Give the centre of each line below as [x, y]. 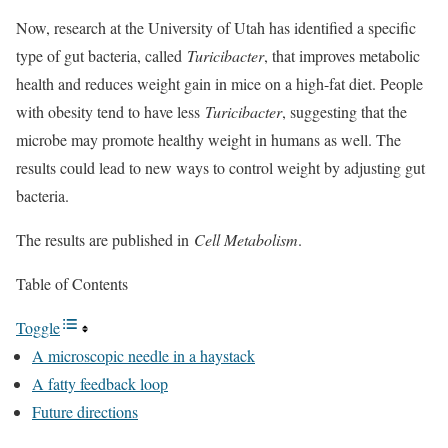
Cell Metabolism [246, 239]
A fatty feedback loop [100, 383]
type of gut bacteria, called [101, 55]
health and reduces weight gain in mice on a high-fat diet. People [219, 83]
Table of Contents [72, 283]
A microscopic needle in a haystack [143, 355]
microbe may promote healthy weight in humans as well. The [208, 139]
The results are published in [105, 239]
